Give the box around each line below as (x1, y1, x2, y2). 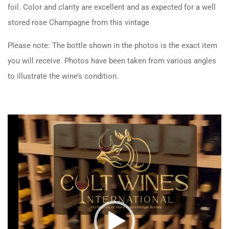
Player (7, 132, 28, 142)
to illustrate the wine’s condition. (8, 71, 119, 81)
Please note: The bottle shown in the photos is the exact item (8, 40, 217, 50)
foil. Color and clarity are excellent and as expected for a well (8, 2, 216, 12)
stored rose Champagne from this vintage (8, 17, 149, 27)
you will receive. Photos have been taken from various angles (8, 56, 216, 65)
